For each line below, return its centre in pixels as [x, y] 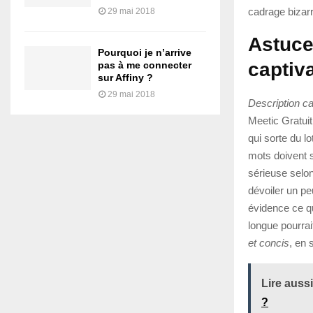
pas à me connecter [145, 65]
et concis [269, 242]
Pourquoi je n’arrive [145, 52]
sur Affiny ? [125, 77]
